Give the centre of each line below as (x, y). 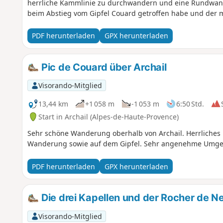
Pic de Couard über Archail (103, 67)
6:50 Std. (190, 104)
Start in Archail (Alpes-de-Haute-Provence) (108, 116)
